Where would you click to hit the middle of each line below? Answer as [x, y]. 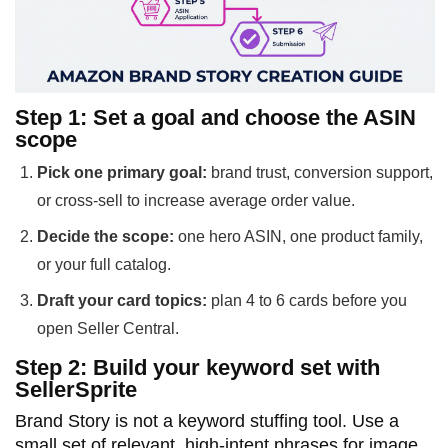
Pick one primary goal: [122, 172]
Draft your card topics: [122, 300]
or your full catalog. [104, 264]
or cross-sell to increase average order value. [196, 200]
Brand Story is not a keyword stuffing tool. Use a [207, 420]
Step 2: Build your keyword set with [197, 367]
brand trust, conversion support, [320, 172]
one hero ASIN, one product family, [298, 236]
